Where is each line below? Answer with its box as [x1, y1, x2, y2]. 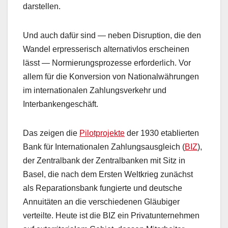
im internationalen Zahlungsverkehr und [23, 86, 166, 95]
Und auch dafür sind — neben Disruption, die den [23, 31, 201, 40]
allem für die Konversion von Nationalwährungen [23, 72, 199, 81]
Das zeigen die [23, 129, 79, 138]
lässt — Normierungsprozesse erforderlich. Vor [23, 59, 191, 68]
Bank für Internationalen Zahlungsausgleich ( [23, 142, 185, 152]
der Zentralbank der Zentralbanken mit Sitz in [23, 156, 185, 165]
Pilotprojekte [79, 129, 125, 138]
